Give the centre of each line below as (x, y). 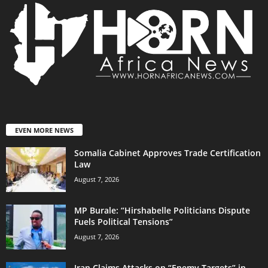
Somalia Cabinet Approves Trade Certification (167, 153)
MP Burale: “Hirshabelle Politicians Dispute (162, 211)
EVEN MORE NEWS (44, 130)
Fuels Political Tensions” (124, 222)
